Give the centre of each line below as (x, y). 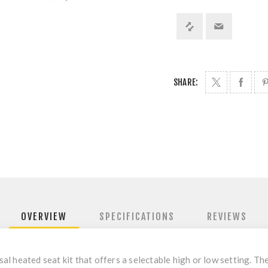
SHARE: (186, 82)
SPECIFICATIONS (137, 217)
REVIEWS (227, 217)
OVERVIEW (44, 217)
